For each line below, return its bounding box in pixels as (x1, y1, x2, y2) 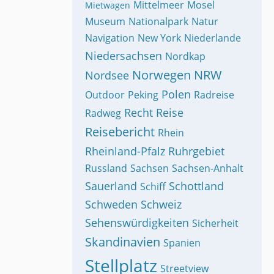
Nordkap (165, 50, 206, 63)
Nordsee (85, 68, 129, 83)
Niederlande (184, 31, 241, 45)
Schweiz (141, 197, 182, 212)
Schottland (169, 179, 224, 193)
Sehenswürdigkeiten (85, 215, 189, 230)
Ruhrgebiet (168, 144, 224, 158)
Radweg (85, 106, 121, 120)
